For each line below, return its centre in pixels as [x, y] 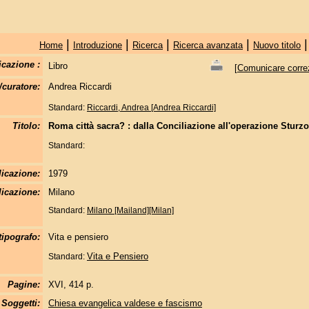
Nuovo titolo [277, 45]
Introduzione [97, 45]
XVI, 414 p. [71, 285]
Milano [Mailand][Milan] [130, 210]
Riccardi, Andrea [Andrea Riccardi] [151, 108]
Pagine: [23, 285]
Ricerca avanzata [208, 45]
